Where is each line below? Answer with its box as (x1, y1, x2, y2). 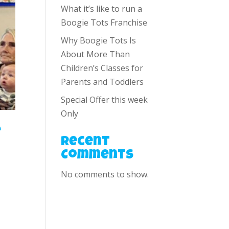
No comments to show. (61, 169, 149, 180)
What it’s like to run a (61, 3, 143, 14)
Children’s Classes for (61, 62, 144, 74)
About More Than (61, 49, 130, 60)
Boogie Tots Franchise (61, 17, 148, 28)
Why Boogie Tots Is (61, 35, 136, 46)
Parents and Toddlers (61, 76, 144, 87)
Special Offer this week (61, 94, 148, 105)
